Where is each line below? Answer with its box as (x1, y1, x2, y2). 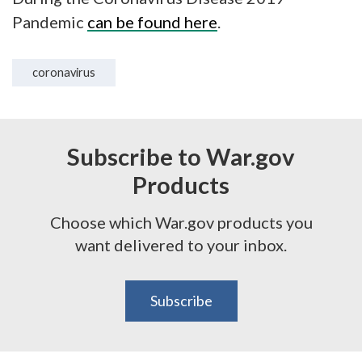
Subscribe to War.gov (67, 141, 295, 170)
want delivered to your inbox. (75, 234, 287, 255)
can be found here (87, 12, 217, 32)
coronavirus (32, 65, 95, 79)
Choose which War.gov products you (49, 212, 313, 232)
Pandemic (12, 12, 87, 32)
